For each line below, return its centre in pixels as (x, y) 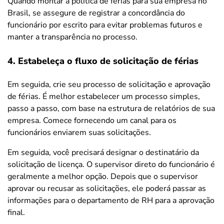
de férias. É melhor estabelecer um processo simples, (104, 96)
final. (16, 212)
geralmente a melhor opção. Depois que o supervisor (103, 176)
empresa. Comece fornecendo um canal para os (92, 120)
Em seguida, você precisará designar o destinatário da (103, 152)
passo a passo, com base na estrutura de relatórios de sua (111, 108)
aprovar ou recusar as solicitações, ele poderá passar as (107, 188)
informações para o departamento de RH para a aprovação (111, 200)
